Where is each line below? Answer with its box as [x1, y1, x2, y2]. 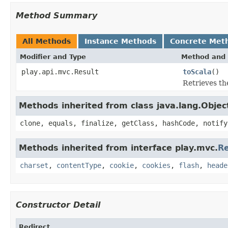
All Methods [22, 37, 71, 45]
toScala [183, 67, 211, 76]
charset [20, 161, 48, 169]
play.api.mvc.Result [21, 67, 99, 76]
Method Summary [16, 10, 97, 20]
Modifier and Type [20, 52, 86, 61]
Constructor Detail [16, 199, 100, 210]
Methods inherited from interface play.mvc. [19, 142, 218, 153]
